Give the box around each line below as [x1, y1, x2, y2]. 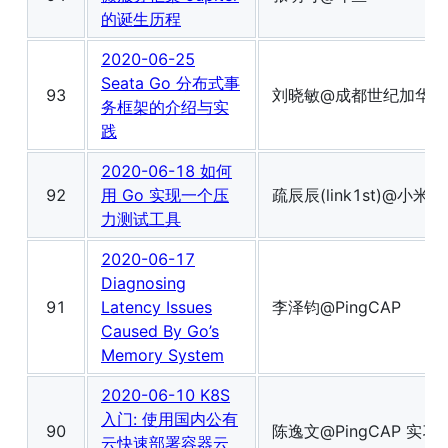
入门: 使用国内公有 [101, 409, 238, 430]
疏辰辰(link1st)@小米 [272, 185, 429, 206]
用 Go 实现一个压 [101, 185, 229, 206]
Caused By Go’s [101, 321, 219, 342]
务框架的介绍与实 [101, 97, 229, 118]
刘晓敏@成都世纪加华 [272, 85, 431, 106]
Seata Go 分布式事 [101, 73, 240, 94]
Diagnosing [101, 273, 186, 294]
